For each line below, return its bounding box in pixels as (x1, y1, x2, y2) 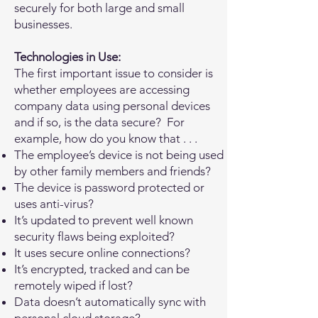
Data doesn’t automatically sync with (14, 295, 206, 309)
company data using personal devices (14, 99, 210, 113)
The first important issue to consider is (14, 66, 213, 80)
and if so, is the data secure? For (14, 115, 185, 129)
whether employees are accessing (14, 82, 190, 97)
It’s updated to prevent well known (14, 213, 193, 227)
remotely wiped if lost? (14, 278, 133, 292)
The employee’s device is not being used (14, 148, 224, 162)
